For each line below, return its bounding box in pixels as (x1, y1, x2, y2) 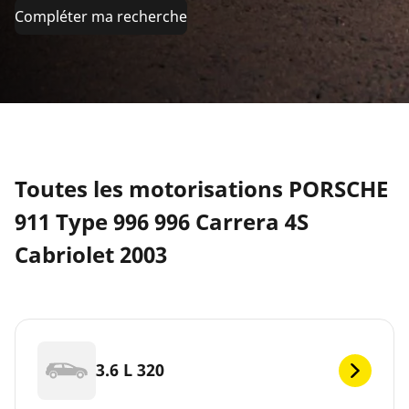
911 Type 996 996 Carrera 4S (15, 205, 309, 236)
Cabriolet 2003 (15, 238, 167, 269)
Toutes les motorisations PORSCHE (15, 173, 388, 204)
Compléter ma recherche (15, 5, 187, 26)
